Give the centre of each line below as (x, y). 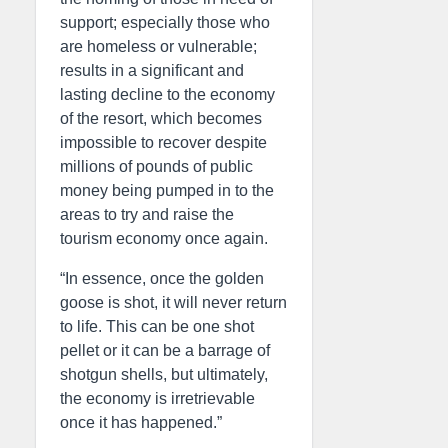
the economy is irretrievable (157, 398)
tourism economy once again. (164, 238)
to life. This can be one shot (157, 326)
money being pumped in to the (167, 190)
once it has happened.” (141, 422)
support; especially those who (165, 22)
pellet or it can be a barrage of (165, 350)
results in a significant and (152, 70)
